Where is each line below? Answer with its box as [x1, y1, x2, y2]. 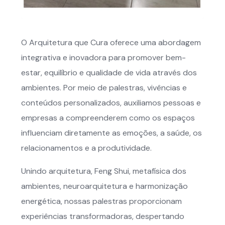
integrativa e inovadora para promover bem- [21, 52, 186, 63]
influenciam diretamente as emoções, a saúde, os [21, 128, 202, 139]
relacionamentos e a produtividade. [21, 143, 152, 154]
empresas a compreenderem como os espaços [21, 113, 195, 124]
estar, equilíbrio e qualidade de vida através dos [21, 67, 197, 78]
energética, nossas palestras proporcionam [21, 196, 182, 207]
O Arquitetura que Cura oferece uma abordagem [21, 37, 201, 48]
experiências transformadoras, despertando [21, 211, 184, 222]
